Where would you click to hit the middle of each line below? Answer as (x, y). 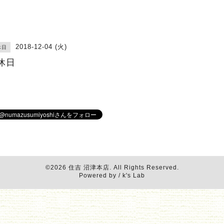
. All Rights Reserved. (144, 167)
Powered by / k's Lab (112, 175)
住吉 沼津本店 (89, 167)
